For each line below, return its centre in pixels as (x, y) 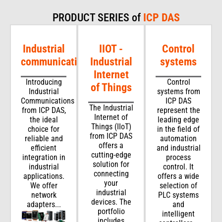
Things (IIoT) (111, 126)
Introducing (44, 82)
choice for (44, 129)
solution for (111, 164)
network (44, 195)
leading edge (178, 119)
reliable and (44, 138)
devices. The (111, 202)
